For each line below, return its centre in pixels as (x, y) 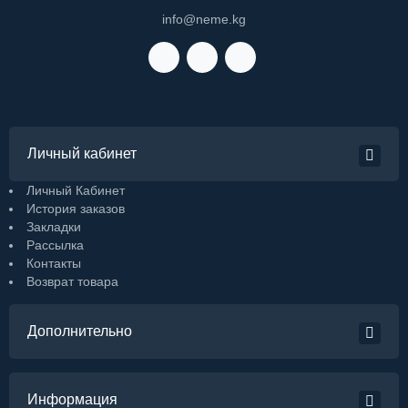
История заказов (76, 209)
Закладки (54, 227)
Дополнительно (80, 331)
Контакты (54, 264)
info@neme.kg (204, 20)
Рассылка (55, 245)
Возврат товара (72, 282)
